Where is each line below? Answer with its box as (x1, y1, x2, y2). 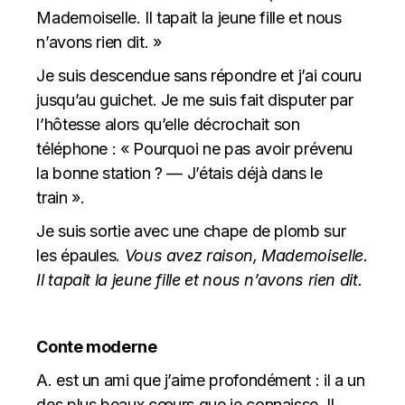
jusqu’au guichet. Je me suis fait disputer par (36, 89, 353, 109)
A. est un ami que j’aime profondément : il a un (36, 370, 365, 390)
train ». (36, 187, 85, 207)
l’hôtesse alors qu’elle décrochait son (36, 114, 300, 134)
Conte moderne (36, 336, 157, 356)
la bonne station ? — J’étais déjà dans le (36, 163, 323, 183)
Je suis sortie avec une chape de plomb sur (36, 221, 346, 240)
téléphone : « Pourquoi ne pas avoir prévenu (36, 138, 353, 158)
